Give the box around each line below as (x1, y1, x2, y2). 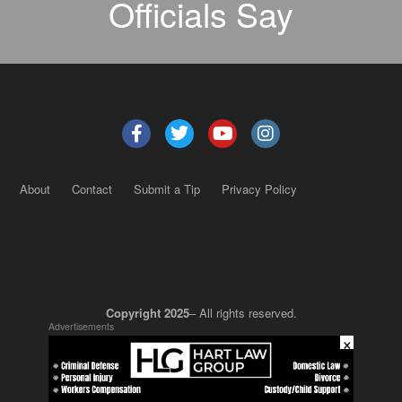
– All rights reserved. (188, 303, 297, 321)
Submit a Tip (134, 179, 200, 197)
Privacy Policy (222, 179, 297, 197)
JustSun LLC (168, 345, 234, 363)
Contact (72, 179, 112, 197)
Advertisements (48, 319, 114, 334)
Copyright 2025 (105, 303, 189, 321)
